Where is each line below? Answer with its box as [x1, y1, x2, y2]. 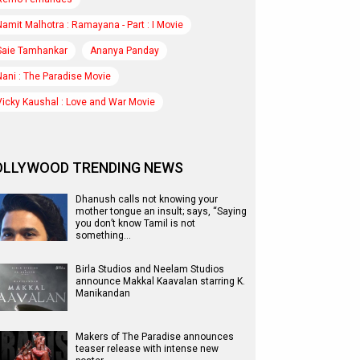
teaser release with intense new [76, 343, 219, 354]
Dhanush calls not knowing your [76, 194, 218, 205]
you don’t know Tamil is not [76, 218, 195, 229]
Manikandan [76, 288, 130, 299]
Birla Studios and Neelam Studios [76, 264, 224, 275]
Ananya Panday [90, 45, 159, 56]
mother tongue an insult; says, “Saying [76, 206, 247, 217]
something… [76, 230, 131, 241]
